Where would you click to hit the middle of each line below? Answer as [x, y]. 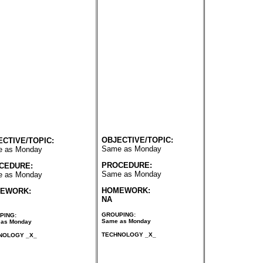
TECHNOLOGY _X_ [129, 235]
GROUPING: [118, 214]
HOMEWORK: [126, 190]
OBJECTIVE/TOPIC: [137, 140]
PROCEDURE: [127, 165]
